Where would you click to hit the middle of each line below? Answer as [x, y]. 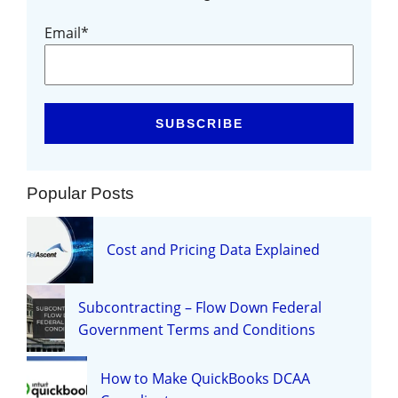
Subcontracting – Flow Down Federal [200, 307]
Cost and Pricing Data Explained [213, 249]
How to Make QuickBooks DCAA [206, 378]
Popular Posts [80, 194]
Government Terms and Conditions [197, 329]
